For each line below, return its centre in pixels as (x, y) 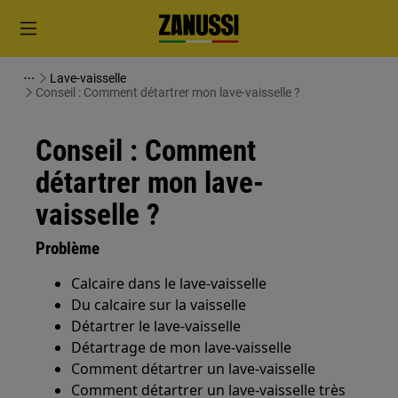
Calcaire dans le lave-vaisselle (169, 283)
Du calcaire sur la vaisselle (159, 305)
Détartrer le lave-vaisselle (156, 326)
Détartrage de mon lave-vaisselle (182, 347)
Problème (68, 248)
